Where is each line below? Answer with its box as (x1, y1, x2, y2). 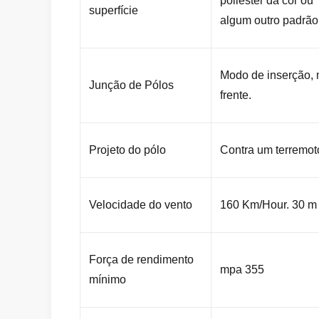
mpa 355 (220, 263, 264, 276)
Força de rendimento (89, 253, 194, 266)
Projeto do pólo (89, 144, 166, 156)
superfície (89, 4, 138, 16)
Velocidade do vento (89, 199, 192, 211)
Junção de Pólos (89, 79, 174, 91)
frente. (220, 89, 251, 101)
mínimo (89, 273, 126, 286)
